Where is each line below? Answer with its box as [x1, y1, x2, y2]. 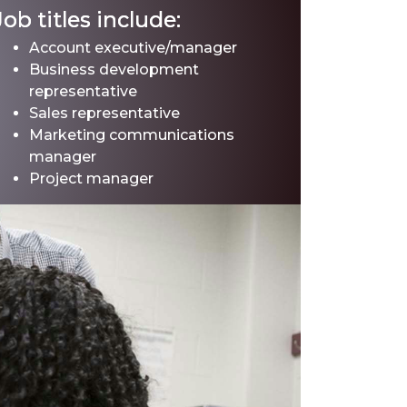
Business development [29, 61, 199, 78]
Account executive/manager [29, 39, 237, 56]
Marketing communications [29, 126, 234, 144]
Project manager [29, 170, 154, 187]
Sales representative [29, 104, 180, 122]
